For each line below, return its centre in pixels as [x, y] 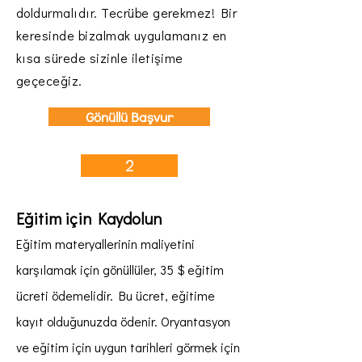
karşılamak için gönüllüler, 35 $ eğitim [120, 269]
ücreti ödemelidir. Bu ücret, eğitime [116, 295]
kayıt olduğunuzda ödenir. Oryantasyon [123, 321]
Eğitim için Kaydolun [89, 218]
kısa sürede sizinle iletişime [100, 58]
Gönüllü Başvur [129, 117]
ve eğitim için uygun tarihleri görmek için [128, 347]
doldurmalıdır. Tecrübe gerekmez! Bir [127, 13]
